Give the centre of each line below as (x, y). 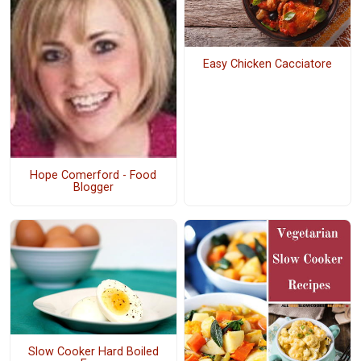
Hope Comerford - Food (93, 176)
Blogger (93, 188)
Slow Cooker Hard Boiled (93, 352)
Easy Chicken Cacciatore (267, 64)
